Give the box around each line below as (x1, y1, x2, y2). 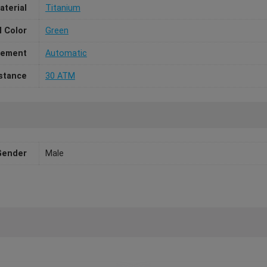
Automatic (45, 48, 87, 59)
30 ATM (45, 71, 75, 82)
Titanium (45, 3, 80, 14)
